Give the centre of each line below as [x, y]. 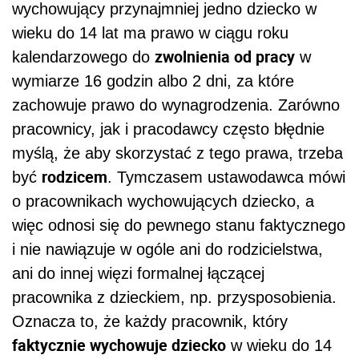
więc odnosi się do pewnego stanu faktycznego [179, 225]
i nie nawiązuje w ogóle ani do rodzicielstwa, [167, 249]
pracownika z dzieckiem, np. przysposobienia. [174, 297]
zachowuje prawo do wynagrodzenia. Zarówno [176, 105]
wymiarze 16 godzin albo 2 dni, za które [153, 81]
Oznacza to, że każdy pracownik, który [150, 321]
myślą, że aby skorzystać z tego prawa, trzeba [177, 153]
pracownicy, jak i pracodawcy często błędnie [168, 129]
